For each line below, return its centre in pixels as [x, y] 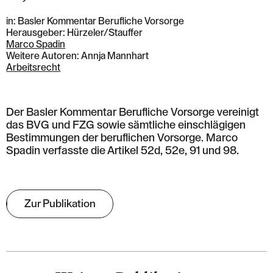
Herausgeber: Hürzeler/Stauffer [75, 33]
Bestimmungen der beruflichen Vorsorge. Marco [122, 137]
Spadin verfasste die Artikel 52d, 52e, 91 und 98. [123, 150]
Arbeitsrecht [34, 67]
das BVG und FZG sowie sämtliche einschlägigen [126, 125]
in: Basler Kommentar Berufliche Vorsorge [95, 21]
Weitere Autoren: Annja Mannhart [78, 56]
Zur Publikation [60, 204]
